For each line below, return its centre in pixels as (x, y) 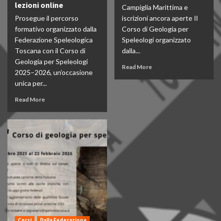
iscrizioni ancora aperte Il (160, 18)
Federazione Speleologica (54, 40)
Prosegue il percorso (47, 18)
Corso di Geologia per (155, 29)
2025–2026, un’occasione (54, 72)
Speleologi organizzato (156, 40)
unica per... (31, 83)
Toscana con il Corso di (50, 51)
